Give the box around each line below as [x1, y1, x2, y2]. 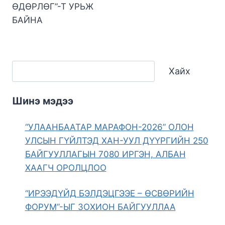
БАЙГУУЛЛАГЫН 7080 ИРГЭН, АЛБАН [25, 149, 186, 159]
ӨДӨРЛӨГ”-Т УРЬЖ [12, 2, 93, 12]
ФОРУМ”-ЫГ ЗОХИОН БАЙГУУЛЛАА [25, 201, 176, 212]
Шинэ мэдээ [12, 94, 73, 107]
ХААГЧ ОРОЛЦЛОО [25, 162, 106, 173]
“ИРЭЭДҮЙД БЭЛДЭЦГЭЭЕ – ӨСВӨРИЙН [25, 188, 194, 198]
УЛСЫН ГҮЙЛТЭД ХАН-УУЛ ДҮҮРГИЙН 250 [25, 135, 208, 146]
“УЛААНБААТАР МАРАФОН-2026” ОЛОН [25, 122, 194, 132]
